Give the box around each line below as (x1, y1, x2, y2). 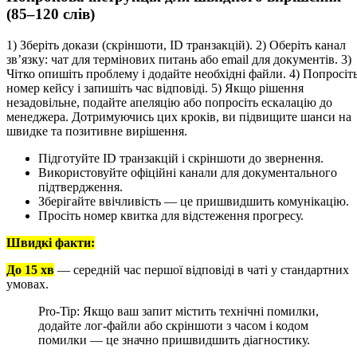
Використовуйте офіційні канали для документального (38, 166, 337, 179)
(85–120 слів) (6, 6, 95, 23)
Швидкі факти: (6, 236, 95, 249)
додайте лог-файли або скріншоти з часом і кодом (38, 319, 308, 332)
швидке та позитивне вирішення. (6, 124, 187, 138)
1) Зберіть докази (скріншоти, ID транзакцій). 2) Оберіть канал (6, 38, 346, 52)
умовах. (6, 277, 49, 291)
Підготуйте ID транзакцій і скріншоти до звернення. (38, 151, 324, 165)
